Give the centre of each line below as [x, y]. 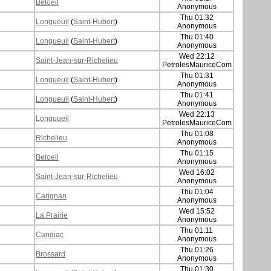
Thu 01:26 [197, 250]
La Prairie [52, 215]
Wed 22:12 [197, 56]
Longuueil [52, 118]
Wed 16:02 [197, 172]
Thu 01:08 [197, 133]
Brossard [51, 254]
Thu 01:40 [197, 37]
